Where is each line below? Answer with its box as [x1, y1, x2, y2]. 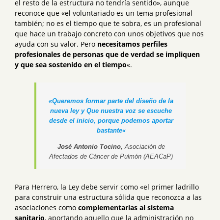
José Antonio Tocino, [57, 143, 125, 151]
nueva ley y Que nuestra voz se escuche [50, 107, 172, 115]
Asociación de [124, 143, 165, 151]
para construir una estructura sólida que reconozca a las [15, 192, 202, 202]
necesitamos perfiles [95, 39, 167, 49]
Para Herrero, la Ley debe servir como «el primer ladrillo [15, 182, 199, 192]
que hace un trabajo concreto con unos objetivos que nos [15, 29, 204, 39]
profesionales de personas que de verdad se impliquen [15, 50, 200, 59]
